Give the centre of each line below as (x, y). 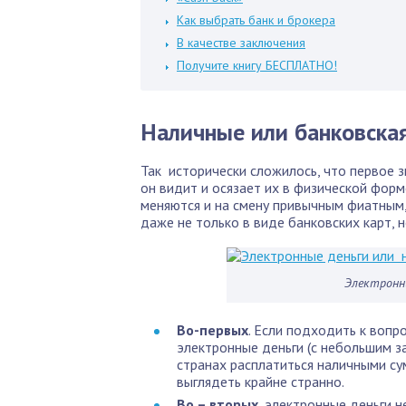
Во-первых (213, 330)
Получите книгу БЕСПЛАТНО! (257, 65)
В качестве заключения (241, 43)
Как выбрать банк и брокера (256, 20)
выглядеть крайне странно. (261, 382)
